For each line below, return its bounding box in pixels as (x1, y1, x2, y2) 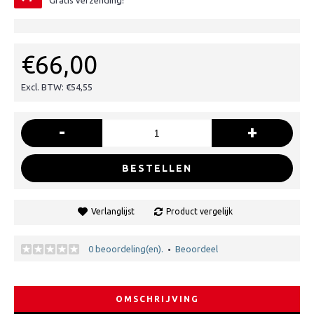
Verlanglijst (91, 207, 135, 216)
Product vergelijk (166, 207, 233, 216)
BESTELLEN (122, 163, 192, 174)
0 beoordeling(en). (88, 244, 163, 254)
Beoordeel (175, 244, 218, 254)
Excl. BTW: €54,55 (21, 82, 93, 92)
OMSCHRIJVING (115, 294, 199, 303)
